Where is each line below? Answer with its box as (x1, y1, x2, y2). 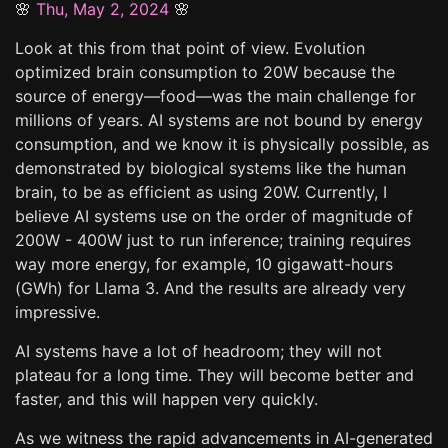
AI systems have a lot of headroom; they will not (15, 340, 382, 361)
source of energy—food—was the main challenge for (15, 85, 416, 106)
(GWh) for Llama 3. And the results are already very (15, 277, 406, 298)
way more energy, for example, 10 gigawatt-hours (15, 253, 393, 274)
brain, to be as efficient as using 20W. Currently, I (15, 181, 387, 202)
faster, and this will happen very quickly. (15, 388, 318, 409)
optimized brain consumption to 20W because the (15, 61, 395, 82)
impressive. (15, 301, 100, 322)
